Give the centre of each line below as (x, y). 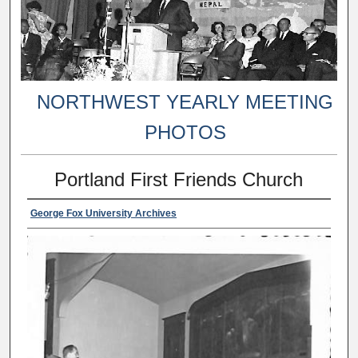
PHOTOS (185, 132)
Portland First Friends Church (179, 179)
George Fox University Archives (103, 213)
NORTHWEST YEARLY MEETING (185, 101)
